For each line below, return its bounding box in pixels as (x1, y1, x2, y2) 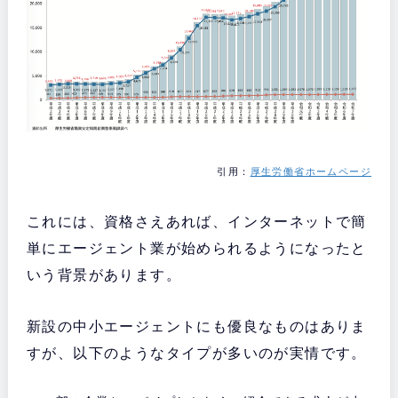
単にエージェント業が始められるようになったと (26, 241, 367, 257)
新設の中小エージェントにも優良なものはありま (26, 319, 367, 335)
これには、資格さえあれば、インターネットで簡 (26, 214, 367, 230)
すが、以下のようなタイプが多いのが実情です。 (26, 346, 367, 362)
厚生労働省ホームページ (250, 166, 372, 178)
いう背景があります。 (26, 267, 181, 283)
